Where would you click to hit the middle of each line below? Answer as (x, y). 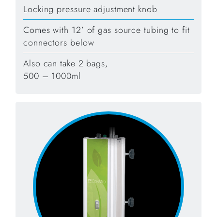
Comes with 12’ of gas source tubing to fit (107, 30)
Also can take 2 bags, (66, 64)
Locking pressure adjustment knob (90, 9)
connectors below (59, 43)
